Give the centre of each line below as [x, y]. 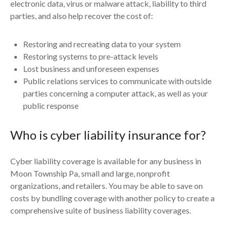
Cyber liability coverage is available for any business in [106, 161]
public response [51, 106]
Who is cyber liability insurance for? [108, 135]
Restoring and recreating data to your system [102, 44]
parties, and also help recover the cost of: [82, 16]
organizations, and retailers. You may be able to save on [107, 186]
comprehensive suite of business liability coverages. [101, 210]
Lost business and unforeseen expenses [91, 69]
